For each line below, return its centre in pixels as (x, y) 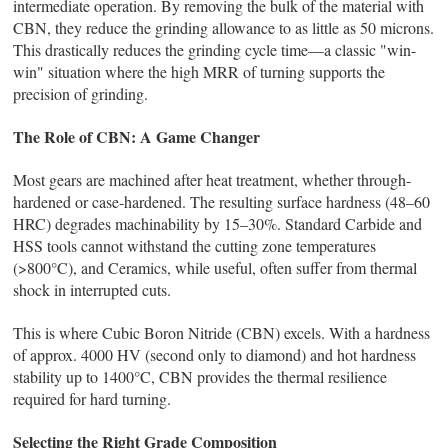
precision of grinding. (81, 94)
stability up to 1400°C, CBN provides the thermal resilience (200, 377)
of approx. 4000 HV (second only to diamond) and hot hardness (215, 355)
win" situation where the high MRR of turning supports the (199, 72)
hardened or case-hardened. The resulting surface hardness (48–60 (222, 202)
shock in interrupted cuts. (92, 290)
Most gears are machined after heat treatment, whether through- (212, 180)
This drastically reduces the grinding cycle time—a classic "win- (215, 50)
